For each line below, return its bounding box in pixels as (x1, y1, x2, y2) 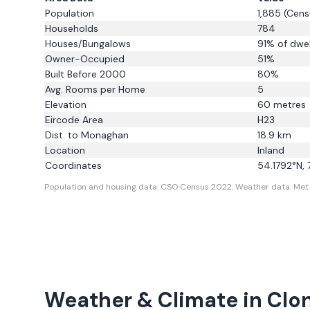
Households (45, 22, 98, 35)
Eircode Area (45, 113, 103, 126)
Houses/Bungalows (45, 37, 131, 50)
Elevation (45, 98, 86, 111)
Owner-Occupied (45, 53, 125, 65)
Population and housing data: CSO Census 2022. (44, 181, 235, 192)
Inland (257, 144, 284, 156)
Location (45, 144, 85, 156)
